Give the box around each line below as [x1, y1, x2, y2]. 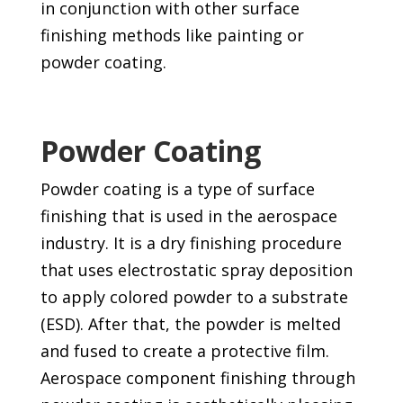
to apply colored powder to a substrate [40, 286, 348, 309]
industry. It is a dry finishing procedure [40, 232, 342, 255]
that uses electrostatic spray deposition [40, 259, 353, 282]
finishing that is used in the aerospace [40, 205, 337, 228]
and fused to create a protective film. [40, 340, 329, 363]
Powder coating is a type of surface [40, 178, 315, 201]
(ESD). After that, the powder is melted [40, 313, 341, 336]
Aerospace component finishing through [40, 367, 355, 390]
